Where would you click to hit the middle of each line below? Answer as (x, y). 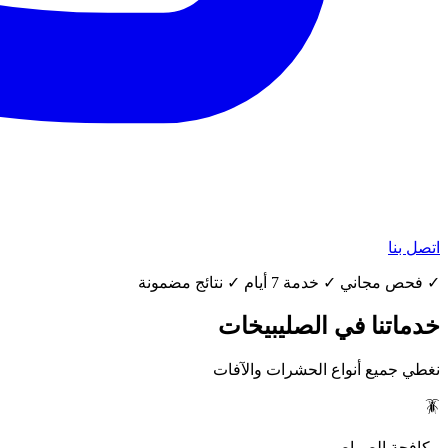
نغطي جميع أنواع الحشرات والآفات (326, 369)
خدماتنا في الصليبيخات (329, 325)
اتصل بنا (414, 247)
